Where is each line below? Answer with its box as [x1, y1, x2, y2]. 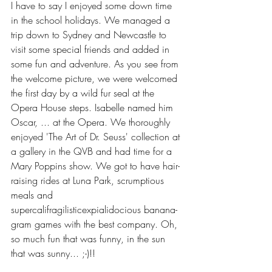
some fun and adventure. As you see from [11, 56, 182, 70]
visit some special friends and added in [11, 42, 172, 56]
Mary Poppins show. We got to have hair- [11, 158, 180, 172]
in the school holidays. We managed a [11, 13, 173, 27]
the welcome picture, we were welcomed [11, 71, 180, 85]
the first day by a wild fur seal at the [11, 86, 157, 100]
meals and [11, 188, 56, 202]
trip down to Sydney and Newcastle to [11, 27, 169, 41]
